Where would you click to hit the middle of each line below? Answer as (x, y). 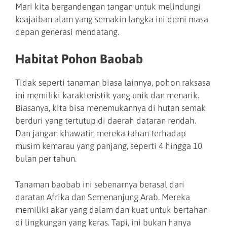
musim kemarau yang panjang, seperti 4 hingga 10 (109, 146)
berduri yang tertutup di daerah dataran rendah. (106, 121)
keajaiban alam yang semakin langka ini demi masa (112, 19)
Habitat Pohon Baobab (79, 59)
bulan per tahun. (46, 159)
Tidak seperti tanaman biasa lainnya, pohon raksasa (113, 83)
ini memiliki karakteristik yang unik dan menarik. (107, 96)
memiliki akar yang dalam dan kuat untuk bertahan (111, 210)
